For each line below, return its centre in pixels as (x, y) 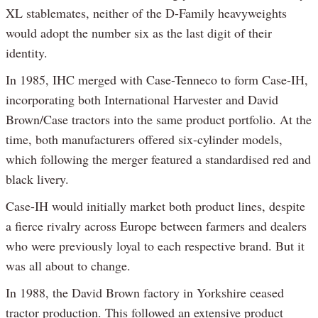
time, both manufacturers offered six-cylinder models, (144, 139)
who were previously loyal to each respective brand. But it (155, 246)
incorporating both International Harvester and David (142, 100)
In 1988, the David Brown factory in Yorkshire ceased (145, 293)
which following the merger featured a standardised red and (158, 159)
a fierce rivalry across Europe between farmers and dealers (156, 226)
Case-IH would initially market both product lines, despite (155, 206)
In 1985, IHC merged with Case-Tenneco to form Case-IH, (157, 80)
